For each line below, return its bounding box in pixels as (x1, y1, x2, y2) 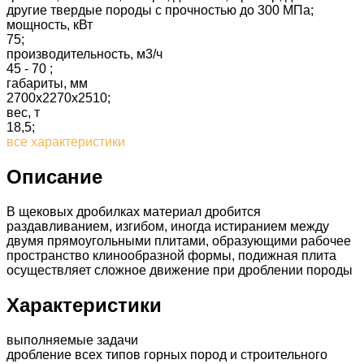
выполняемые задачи (6, 332, 138, 347)
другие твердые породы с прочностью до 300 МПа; (6, 3, 314, 18)
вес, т (6, 106, 40, 120)
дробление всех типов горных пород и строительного (6, 347, 327, 362)
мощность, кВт (6, 18, 93, 32)
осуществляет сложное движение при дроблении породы (6, 263, 353, 277)
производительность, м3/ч (6, 47, 162, 62)
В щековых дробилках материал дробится (6, 205, 261, 219)
